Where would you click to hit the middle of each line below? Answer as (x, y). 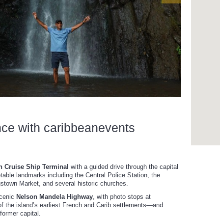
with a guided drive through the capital (124, 166)
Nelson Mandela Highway (55, 196)
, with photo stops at (122, 196)
